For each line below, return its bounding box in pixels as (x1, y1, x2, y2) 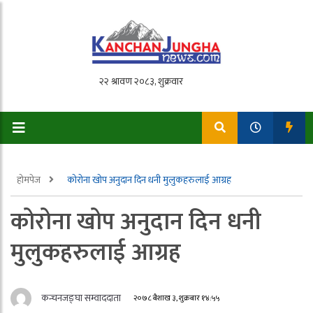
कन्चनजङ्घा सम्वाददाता (41, 290, 121, 306)
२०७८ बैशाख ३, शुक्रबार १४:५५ (133, 291, 221, 305)
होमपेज (17, 172, 43, 188)
